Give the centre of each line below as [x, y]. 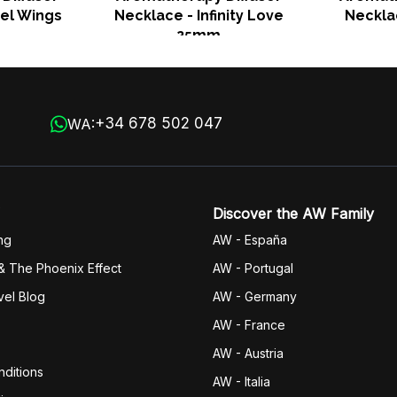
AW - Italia [241, 381]
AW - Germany [255, 296]
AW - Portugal [253, 268]
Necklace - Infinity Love [198, 16]
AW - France [249, 325]
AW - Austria [248, 353]
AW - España [250, 240]
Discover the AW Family [293, 214]
